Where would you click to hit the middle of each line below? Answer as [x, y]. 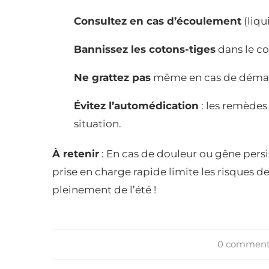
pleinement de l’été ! [104, 190]
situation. [98, 124]
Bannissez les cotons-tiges [145, 50]
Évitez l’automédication [136, 106]
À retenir [76, 154]
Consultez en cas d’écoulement [158, 21]
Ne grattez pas [112, 78]
